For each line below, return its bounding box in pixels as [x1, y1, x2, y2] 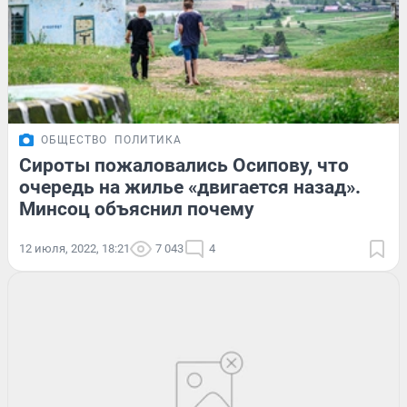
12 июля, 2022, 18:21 [19, 242, 130, 256]
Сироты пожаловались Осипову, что [19, 154, 349, 177]
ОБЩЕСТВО [41, 134, 107, 147]
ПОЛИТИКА [114, 134, 182, 147]
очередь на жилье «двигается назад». [19, 176, 361, 199]
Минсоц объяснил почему [19, 198, 254, 221]
